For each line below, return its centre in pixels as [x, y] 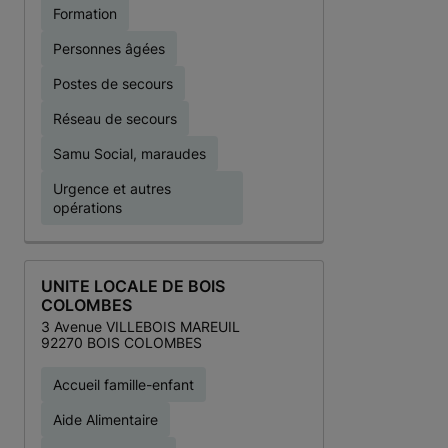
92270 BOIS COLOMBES [121, 342]
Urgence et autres [112, 188]
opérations [87, 207]
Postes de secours [113, 83]
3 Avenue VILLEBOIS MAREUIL [140, 326]
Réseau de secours [115, 118]
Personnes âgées [109, 48]
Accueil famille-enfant [123, 384]
